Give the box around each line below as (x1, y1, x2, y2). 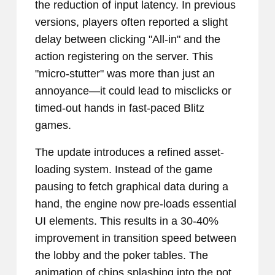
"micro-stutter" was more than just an (35, 68, 215, 80)
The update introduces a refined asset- (35, 146, 224, 159)
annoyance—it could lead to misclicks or (35, 85, 231, 98)
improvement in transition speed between (35, 232, 236, 245)
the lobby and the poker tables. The (35, 249, 208, 262)
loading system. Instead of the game (35, 163, 212, 176)
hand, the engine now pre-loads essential (35, 198, 236, 211)
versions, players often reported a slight (35, 16, 228, 29)
